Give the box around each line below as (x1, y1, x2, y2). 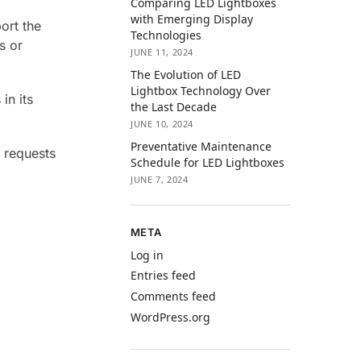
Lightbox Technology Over (131, 83, 272, 99)
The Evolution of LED (131, 67, 242, 83)
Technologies (131, 27, 202, 43)
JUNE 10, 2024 (131, 118, 193, 131)
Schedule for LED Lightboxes (131, 155, 285, 171)
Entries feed (131, 268, 197, 284)
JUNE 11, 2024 (131, 45, 193, 58)
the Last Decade (131, 99, 218, 115)
